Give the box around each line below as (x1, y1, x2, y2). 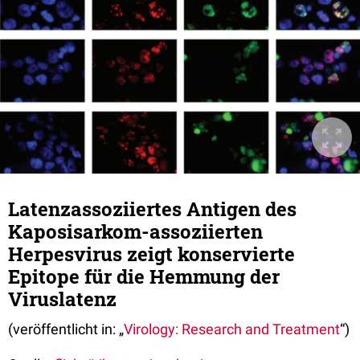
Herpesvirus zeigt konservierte (8, 241, 295, 268)
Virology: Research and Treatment (124, 321, 340, 338)
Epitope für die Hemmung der (8, 264, 280, 290)
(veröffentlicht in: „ (8, 321, 124, 338)
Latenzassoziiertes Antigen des (8, 196, 297, 223)
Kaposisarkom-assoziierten (8, 219, 263, 245)
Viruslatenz (8, 286, 117, 313)
